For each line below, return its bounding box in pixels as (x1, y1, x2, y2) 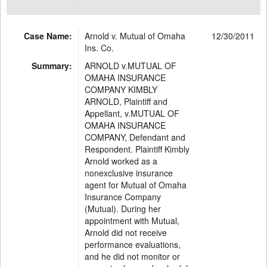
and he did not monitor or (85, 250, 180, 262)
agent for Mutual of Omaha (85, 179, 187, 191)
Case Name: (24, 30, 72, 42)
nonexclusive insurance (85, 167, 173, 179)
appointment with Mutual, (85, 215, 179, 226)
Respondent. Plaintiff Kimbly (85, 143, 190, 155)
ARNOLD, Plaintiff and (85, 95, 167, 107)
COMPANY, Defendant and (85, 131, 185, 143)
